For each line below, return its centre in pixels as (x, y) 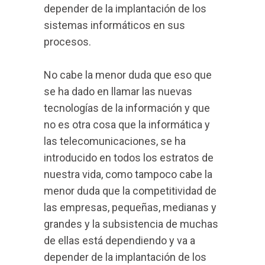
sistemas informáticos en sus (114, 25)
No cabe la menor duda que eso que (128, 75)
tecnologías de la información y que (127, 108)
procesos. (67, 42)
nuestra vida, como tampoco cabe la (128, 174)
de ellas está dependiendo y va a (119, 240)
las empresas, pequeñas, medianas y (130, 207)
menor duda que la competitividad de (130, 191)
